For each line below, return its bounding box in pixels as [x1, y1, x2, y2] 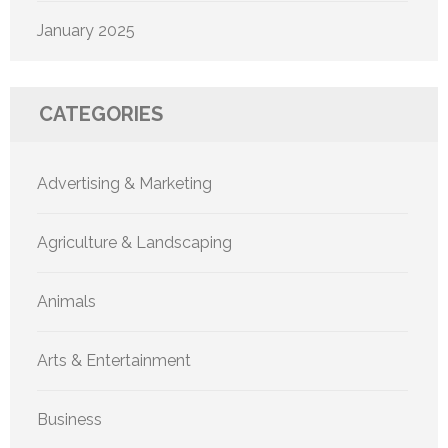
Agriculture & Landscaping [37, 232, 232, 252]
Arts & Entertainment [37, 350, 191, 370]
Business [37, 409, 102, 429]
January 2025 [37, 20, 135, 40]
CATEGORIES [39, 101, 163, 126]
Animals [37, 291, 96, 311]
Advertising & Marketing [37, 173, 212, 193]
